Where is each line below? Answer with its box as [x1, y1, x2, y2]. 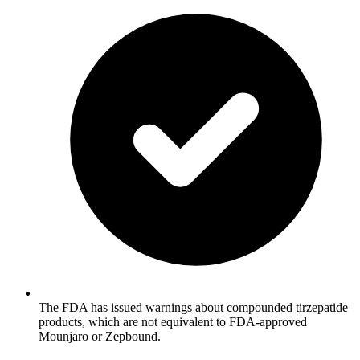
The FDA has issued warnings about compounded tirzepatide [39, 300, 348, 314]
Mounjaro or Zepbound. [39, 329, 161, 343]
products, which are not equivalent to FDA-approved [39, 314, 307, 329]
